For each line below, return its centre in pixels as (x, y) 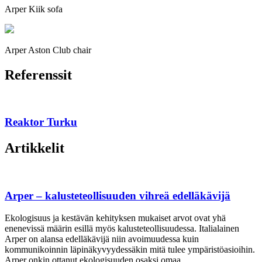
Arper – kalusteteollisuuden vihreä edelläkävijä (118, 195)
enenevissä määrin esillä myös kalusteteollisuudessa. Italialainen (122, 229)
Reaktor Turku (41, 122)
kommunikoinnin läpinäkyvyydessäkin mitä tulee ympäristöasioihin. (130, 250)
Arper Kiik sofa (34, 9)
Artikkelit (35, 148)
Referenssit (38, 75)
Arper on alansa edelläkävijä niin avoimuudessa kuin (102, 239)
